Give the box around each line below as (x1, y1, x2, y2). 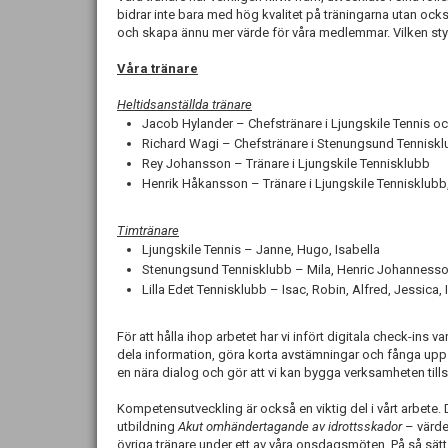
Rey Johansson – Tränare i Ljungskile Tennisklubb (142, 156, 430, 171)
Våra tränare (117, 61, 198, 76)
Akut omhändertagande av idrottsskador (178, 419, 402, 434)
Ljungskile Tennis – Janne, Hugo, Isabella (142, 242, 380, 257)
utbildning (117, 419, 178, 434)
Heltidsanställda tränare (117, 97, 252, 112)
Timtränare (117, 223, 179, 238)
